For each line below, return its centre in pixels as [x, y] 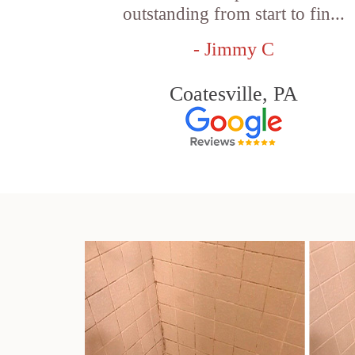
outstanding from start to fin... [234, 14]
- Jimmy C [234, 49]
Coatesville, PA [234, 94]
